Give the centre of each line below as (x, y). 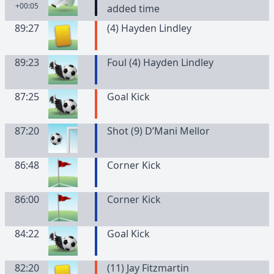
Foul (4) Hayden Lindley (160, 62)
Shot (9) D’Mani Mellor (158, 131)
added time (133, 9)
